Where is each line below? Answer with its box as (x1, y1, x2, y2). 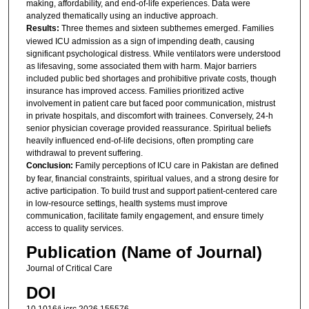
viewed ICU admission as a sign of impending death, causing (26, 36, 255, 46)
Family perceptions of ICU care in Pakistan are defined (74, 160, 279, 170)
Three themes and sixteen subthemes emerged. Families (61, 23, 274, 33)
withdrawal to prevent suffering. (26, 148, 143, 158)
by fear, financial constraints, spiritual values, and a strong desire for (26, 173, 279, 183)
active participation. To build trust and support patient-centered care (26, 186, 277, 196)
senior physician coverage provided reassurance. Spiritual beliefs (26, 123, 271, 133)
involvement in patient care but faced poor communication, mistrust (26, 98, 275, 108)
